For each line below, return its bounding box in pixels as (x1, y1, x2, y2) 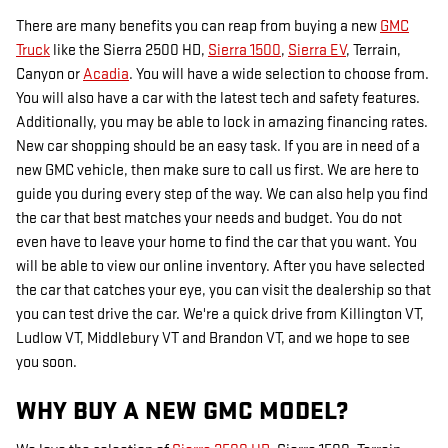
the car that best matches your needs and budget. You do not (16, 209, 402, 229)
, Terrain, (346, 41, 401, 61)
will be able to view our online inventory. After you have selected (16, 257, 425, 277)
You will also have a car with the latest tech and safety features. (16, 89, 420, 109)
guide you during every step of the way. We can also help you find (16, 185, 428, 205)
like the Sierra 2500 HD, (50, 41, 208, 61)
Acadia (83, 65, 129, 85)
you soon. (16, 353, 77, 373)
